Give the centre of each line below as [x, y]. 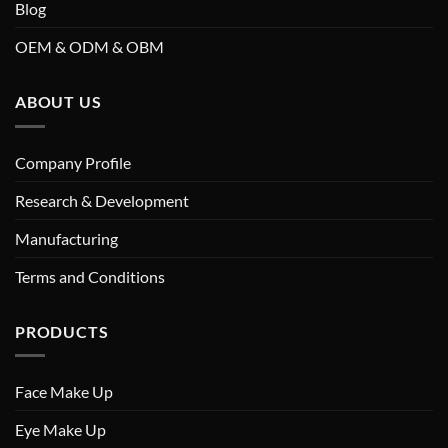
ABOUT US [58, 101]
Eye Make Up [60, 430]
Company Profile [73, 162]
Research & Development [102, 200]
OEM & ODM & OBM [89, 46]
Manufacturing [66, 238]
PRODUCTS [62, 331]
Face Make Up [64, 392]
